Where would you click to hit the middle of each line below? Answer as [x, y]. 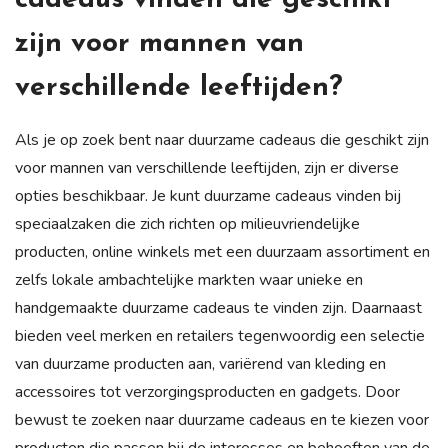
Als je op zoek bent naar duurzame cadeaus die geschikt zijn [222, 139]
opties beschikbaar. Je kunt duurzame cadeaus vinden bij [208, 195]
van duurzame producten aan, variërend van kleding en [200, 363]
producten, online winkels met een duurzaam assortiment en [222, 251]
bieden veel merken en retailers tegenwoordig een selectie [220, 335]
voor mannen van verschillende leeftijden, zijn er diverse [207, 167]
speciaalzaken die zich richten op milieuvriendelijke [187, 223]
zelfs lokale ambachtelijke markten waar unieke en [189, 279]
